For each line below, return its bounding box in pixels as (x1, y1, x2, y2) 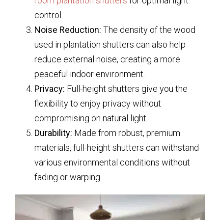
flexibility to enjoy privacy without (34, 98, 161, 109)
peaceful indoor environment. (34, 69, 145, 79)
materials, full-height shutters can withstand (34, 142, 199, 153)
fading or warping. (34, 172, 102, 182)
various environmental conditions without (34, 157, 190, 167)
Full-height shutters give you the (65, 83, 188, 94)
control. (34, 10, 63, 20)
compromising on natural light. (34, 113, 148, 123)
